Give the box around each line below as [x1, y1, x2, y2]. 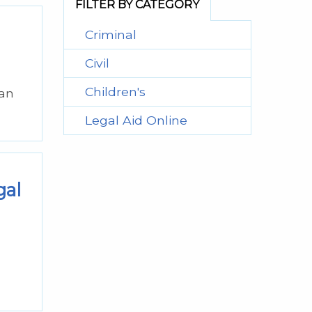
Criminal [85, 27, 136, 42]
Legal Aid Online [85, 113, 187, 128]
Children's [85, 84, 146, 100]
